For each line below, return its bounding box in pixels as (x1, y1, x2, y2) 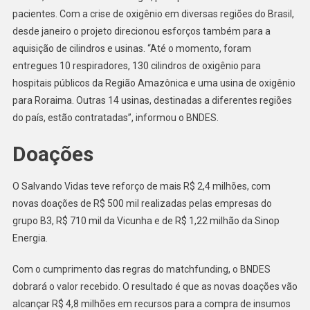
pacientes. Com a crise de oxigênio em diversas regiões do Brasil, (12, 8, 294, 19)
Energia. (12, 232, 48, 244)
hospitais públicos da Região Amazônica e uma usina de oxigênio (12, 77, 295, 89)
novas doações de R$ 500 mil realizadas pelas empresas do (12, 197, 272, 209)
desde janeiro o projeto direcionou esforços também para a (12, 25, 271, 37)
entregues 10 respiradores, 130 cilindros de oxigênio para (12, 60, 261, 71)
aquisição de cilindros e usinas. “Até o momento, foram (12, 42, 251, 54)
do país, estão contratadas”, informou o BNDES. (12, 111, 219, 123)
